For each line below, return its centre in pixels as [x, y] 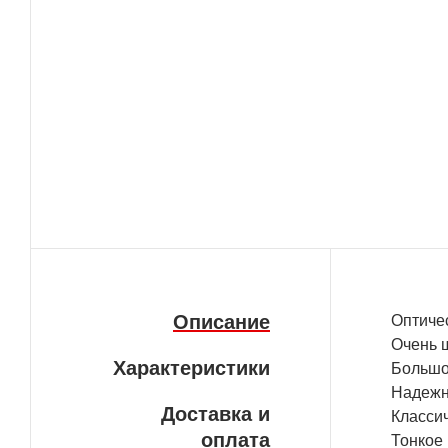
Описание [221, 322]
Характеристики [191, 368]
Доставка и [215, 414]
